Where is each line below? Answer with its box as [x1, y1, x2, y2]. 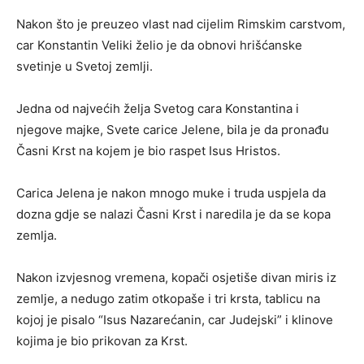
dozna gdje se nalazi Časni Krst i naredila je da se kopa [16, 206, 331, 223]
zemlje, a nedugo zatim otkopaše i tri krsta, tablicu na [16, 291, 320, 307]
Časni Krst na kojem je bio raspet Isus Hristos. [16, 143, 280, 159]
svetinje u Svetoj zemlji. [16, 58, 153, 75]
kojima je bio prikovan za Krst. [16, 333, 188, 349]
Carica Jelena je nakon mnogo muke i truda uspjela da [16, 185, 326, 201]
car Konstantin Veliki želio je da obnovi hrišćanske [16, 37, 302, 54]
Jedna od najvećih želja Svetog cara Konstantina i [16, 101, 299, 117]
